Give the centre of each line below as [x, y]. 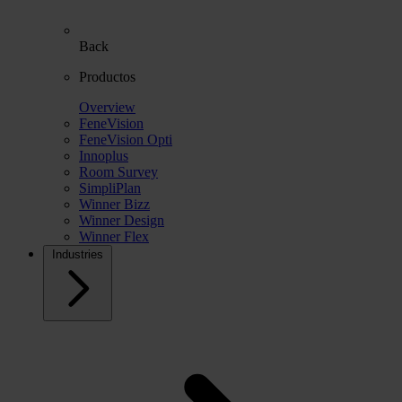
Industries [78, 254]
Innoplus [104, 155]
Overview [107, 107]
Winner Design [122, 220]
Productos [107, 76]
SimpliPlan [110, 188]
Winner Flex [114, 236]
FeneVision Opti [126, 139]
